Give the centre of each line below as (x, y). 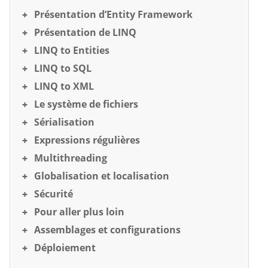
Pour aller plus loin (79, 212)
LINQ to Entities (72, 50)
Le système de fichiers (86, 104)
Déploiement (65, 248)
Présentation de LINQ (85, 32)
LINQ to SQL (63, 68)
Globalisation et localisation (102, 176)
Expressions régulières (87, 140)
